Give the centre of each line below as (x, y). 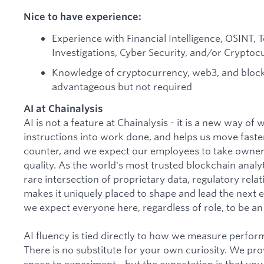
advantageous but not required (122, 86)
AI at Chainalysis (63, 109)
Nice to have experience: (82, 16)
